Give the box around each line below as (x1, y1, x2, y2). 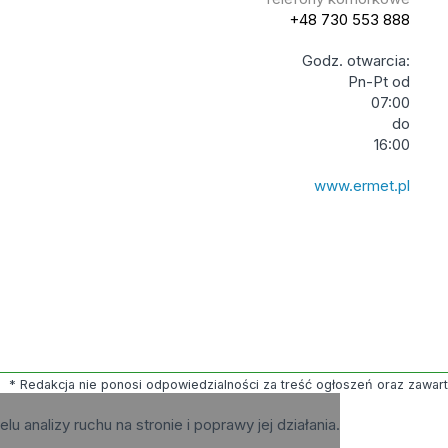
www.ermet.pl (314, 176, 411, 195)
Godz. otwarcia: (302, 51, 411, 70)
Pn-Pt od (348, 72, 411, 91)
